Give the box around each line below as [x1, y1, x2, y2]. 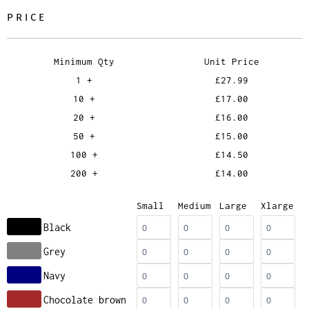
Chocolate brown [43, 293, 126, 306]
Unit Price [204, 55, 259, 67]
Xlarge [261, 199, 294, 211]
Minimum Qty [54, 55, 114, 67]
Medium [178, 199, 211, 211]
